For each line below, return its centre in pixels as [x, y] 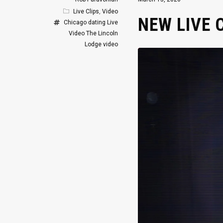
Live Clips [86, 11]
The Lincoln [102, 33]
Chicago [75, 22]
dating [97, 22]
